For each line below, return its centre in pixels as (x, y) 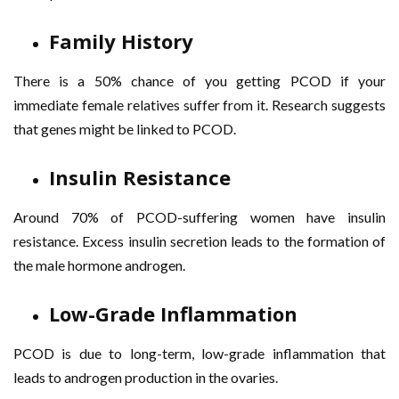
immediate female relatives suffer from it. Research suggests (199, 105)
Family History (121, 41)
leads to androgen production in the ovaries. (147, 377)
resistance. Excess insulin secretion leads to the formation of (199, 241)
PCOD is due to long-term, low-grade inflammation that (199, 353)
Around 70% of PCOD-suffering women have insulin (199, 217)
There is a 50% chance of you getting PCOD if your (199, 81)
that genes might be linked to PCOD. (125, 129)
